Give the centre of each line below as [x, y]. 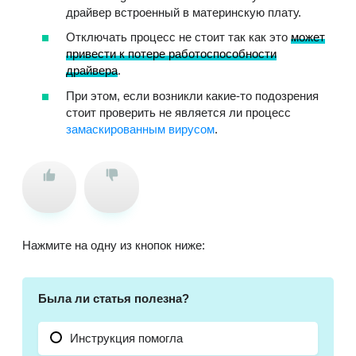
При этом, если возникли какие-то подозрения [192, 95]
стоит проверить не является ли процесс [178, 112]
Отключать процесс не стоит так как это [178, 37]
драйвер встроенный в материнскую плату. [184, 12]
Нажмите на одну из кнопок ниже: [114, 245]
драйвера [92, 71]
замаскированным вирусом [140, 129]
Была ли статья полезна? [114, 298]
